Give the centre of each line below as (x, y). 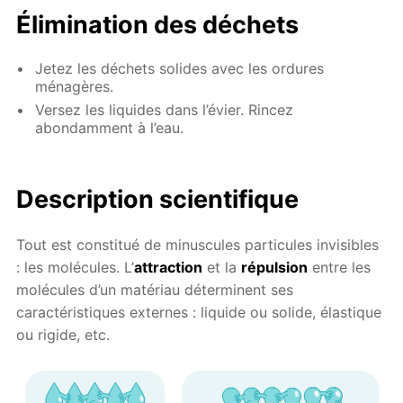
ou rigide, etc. (63, 335)
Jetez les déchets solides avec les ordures (180, 68)
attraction (169, 268)
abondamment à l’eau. (110, 128)
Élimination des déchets (158, 24)
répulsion (275, 268)
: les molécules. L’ (76, 268)
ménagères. (75, 86)
